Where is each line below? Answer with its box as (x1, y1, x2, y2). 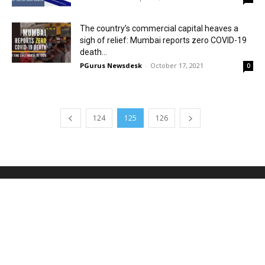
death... (80, 47, 107, 57)
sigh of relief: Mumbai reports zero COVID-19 (80, 35, 247, 45)
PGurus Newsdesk (80, 60, 142, 70)
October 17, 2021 (150, 60, 203, 70)
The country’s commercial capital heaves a (80, 23, 238, 33)
